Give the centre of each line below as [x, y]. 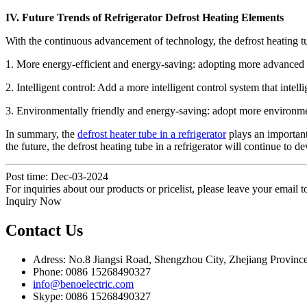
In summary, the [41, 134]
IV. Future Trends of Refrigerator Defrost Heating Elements [145, 17]
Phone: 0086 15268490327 [92, 271]
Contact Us [44, 230]
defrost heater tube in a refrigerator [152, 134]
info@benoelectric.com [83, 284]
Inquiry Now [34, 201]
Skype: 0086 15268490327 [92, 296]
